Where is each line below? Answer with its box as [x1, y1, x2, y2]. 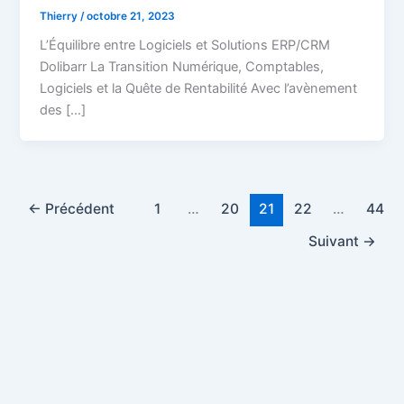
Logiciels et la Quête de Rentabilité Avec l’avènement [40, 80, 358, 97]
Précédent [41, 199, 115, 217]
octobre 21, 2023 [87, 9, 176, 23]
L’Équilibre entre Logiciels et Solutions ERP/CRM [40, 37, 331, 54]
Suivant [308, 232, 363, 250]
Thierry [40, 9, 81, 23]
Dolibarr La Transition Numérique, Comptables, [40, 59, 325, 76]
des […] [40, 102, 87, 119]
